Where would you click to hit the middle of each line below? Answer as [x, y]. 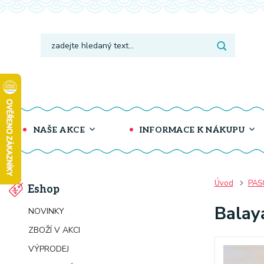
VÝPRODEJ [49, 249]
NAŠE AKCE [58, 130]
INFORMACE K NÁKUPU [191, 130]
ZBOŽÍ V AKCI [54, 230]
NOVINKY [46, 211]
